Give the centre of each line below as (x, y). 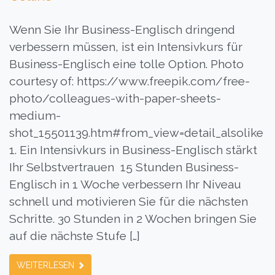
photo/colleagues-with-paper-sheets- (115, 99)
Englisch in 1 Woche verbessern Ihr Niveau (125, 184)
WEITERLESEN (47, 265)
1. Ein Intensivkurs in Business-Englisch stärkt (133, 150)
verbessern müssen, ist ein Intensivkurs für (126, 47)
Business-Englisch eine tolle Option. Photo (126, 64)
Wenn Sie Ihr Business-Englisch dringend (122, 30)
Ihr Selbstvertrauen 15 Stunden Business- (124, 167)
